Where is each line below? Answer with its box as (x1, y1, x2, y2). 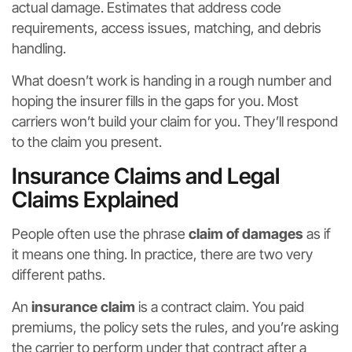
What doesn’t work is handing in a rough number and (12, 71, 332, 89)
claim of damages (189, 225, 303, 242)
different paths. (12, 266, 105, 283)
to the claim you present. (12, 133, 162, 150)
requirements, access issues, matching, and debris (12, 19, 321, 36)
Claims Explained (12, 185, 178, 213)
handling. (12, 39, 66, 57)
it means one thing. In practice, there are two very (12, 245, 313, 262)
